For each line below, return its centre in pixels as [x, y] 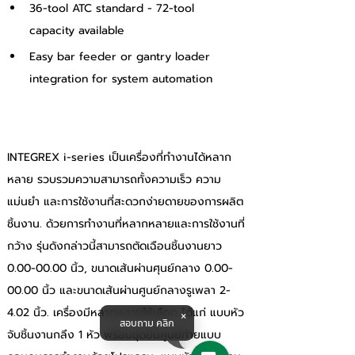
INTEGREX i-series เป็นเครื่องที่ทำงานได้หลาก [119, 157]
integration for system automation [121, 79]
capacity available [77, 31]
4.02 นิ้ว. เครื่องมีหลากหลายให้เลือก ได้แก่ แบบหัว [126, 313]
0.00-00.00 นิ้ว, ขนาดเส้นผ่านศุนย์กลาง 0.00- [120, 268]
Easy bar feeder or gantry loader [122, 57]
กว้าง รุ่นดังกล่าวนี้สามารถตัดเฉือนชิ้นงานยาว [116, 246]
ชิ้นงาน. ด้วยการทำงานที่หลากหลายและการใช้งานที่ [126, 224]
